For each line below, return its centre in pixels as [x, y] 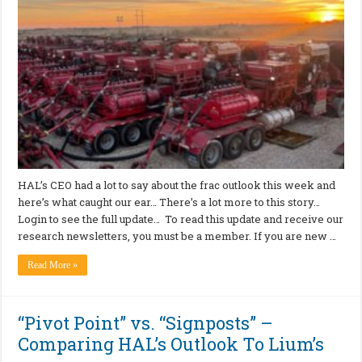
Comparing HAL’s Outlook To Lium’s [171, 344]
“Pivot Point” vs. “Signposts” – [146, 323]
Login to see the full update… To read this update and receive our [181, 219]
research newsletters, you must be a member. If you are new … [177, 236]
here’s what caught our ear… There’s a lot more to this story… [169, 202]
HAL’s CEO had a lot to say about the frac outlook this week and [177, 185]
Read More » [53, 265]
